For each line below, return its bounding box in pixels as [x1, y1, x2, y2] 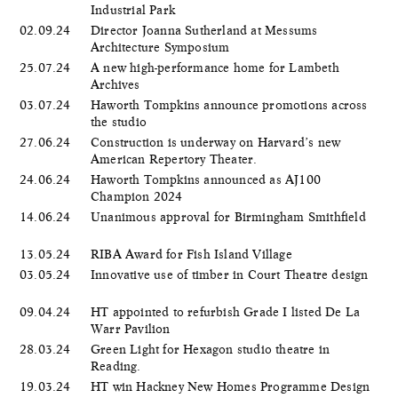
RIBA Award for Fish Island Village [91, 246, 296, 261]
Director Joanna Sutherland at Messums [91, 22, 318, 37]
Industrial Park [91, 2, 179, 17]
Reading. [91, 358, 145, 373]
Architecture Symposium [91, 39, 234, 54]
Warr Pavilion [91, 321, 174, 336]
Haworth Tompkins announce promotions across [91, 97, 368, 112]
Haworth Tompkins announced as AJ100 [91, 171, 321, 187]
